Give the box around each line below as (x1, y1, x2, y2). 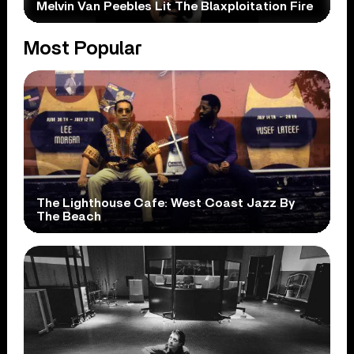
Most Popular (24, 39, 143, 58)
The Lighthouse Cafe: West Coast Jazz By (36, 196, 296, 209)
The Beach (36, 209, 102, 223)
